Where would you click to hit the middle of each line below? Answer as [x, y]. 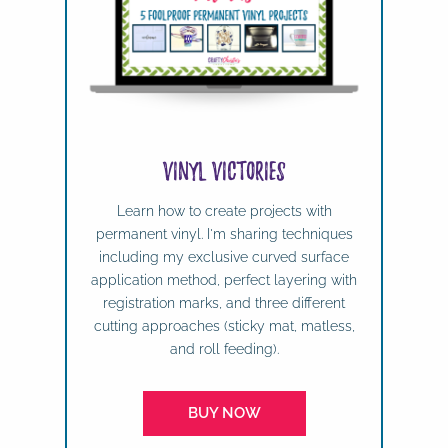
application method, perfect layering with [224, 280]
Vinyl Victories [224, 171]
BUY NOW [224, 413]
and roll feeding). [224, 349]
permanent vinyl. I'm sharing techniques [224, 234]
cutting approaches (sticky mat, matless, [224, 326]
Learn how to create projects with [224, 211]
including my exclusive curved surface [224, 257]
